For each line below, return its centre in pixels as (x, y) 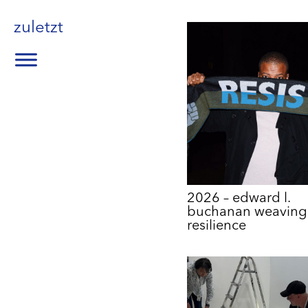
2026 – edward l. (239, 199)
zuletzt (38, 28)
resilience (217, 227)
